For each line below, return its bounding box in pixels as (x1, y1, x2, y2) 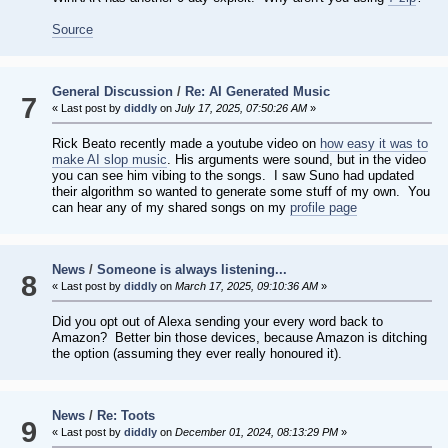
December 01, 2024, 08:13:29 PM (171, 426, 338, 439)
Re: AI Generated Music (184, 84, 330, 100)
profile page (289, 200, 357, 216)
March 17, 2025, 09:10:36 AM (171, 280, 318, 293)
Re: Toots (96, 408, 155, 424)
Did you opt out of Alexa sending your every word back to (51, 314, 383, 330)
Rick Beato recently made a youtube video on (51, 136, 320, 152)
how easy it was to (319, 136, 428, 152)
